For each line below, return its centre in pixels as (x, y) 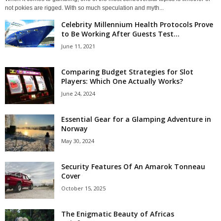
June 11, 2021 (78, 46)
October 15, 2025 (83, 188)
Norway (74, 128)
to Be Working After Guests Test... (120, 34)
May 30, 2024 (78, 141)
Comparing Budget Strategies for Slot (127, 72)
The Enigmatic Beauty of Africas (118, 214)
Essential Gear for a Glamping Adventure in (136, 119)
